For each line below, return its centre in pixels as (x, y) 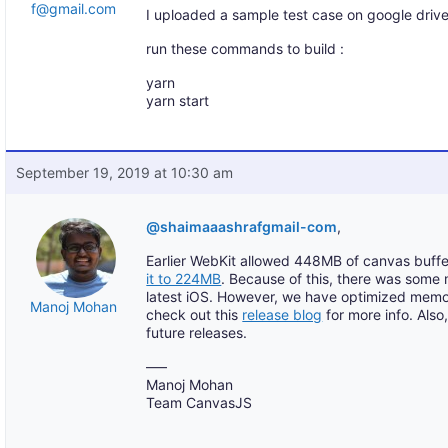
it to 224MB (184, 278)
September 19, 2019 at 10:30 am (125, 172)
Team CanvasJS (199, 402)
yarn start (178, 100)
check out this (194, 314)
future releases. (197, 332)
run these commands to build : (245, 48)
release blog (282, 314)
